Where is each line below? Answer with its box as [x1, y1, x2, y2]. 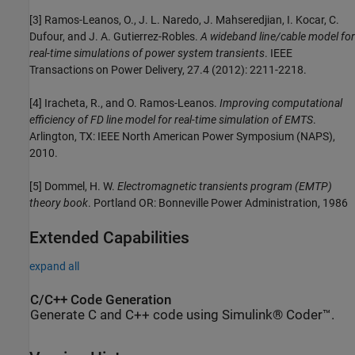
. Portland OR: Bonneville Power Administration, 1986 [88, 196, 348, 209]
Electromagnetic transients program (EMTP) [117, 179, 332, 193]
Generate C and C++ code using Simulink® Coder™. [30, 307, 334, 323]
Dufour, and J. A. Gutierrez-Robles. [29, 29, 200, 43]
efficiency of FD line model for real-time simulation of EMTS [29, 113, 313, 126]
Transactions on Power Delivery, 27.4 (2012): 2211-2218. [29, 63, 307, 76]
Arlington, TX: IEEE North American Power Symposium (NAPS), [29, 129, 335, 143]
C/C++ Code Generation [30, 292, 171, 307]
